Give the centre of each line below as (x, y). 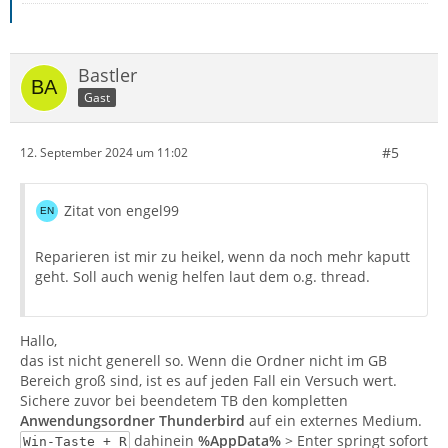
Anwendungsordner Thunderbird (132, 420)
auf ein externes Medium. (333, 420)
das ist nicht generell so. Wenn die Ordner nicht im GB (203, 360)
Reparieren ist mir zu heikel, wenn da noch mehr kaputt (222, 256)
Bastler (107, 74)
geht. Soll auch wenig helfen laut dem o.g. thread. (202, 276)
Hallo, (38, 340)
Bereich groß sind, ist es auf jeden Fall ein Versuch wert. (208, 380)
